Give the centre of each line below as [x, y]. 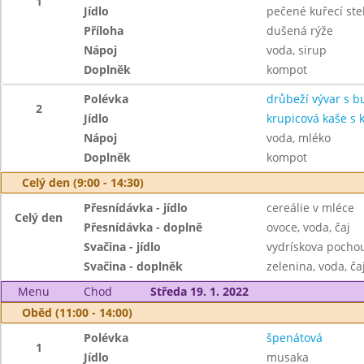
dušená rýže [299, 30]
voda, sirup [296, 50]
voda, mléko [298, 138]
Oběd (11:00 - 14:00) [77, 312]
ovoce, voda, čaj [308, 227]
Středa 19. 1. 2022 [199, 291]
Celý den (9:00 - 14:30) [83, 182]
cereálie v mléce [310, 208]
